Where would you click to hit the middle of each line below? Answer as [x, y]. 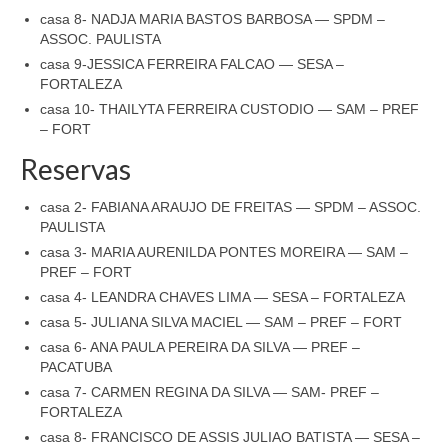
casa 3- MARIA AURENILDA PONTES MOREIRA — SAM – [224, 252]
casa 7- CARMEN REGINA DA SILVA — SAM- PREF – [209, 392]
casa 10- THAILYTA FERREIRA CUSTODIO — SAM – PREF [229, 109]
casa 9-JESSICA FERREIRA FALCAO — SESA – [192, 64]
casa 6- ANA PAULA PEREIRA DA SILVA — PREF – [200, 347]
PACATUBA [76, 367]
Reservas [75, 169]
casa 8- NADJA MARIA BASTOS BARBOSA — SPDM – [212, 19]
